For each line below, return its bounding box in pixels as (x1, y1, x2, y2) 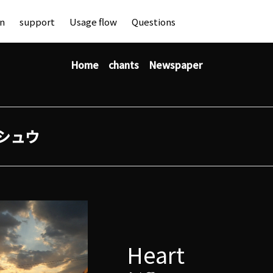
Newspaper (149, 57, 202, 72)
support (19, 15, 55, 28)
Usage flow (69, 15, 117, 28)
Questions (132, 15, 175, 28)
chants (108, 57, 139, 72)
